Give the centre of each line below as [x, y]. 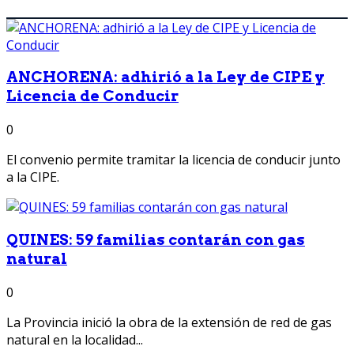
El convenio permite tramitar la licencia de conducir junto [173, 160]
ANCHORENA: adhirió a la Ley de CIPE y [166, 77]
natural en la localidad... [75, 339]
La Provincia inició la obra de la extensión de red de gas [169, 322]
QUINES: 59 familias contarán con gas [156, 239]
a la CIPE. [33, 177]
